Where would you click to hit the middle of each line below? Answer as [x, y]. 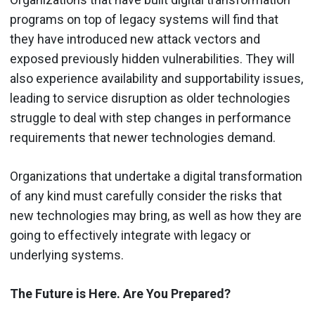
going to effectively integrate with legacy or [130, 235]
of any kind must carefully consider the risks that [146, 196]
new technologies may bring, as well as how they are [156, 216]
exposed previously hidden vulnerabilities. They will [152, 59]
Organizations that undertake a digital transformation [156, 176]
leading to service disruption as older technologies [150, 98]
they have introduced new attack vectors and [135, 39]
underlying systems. [67, 255]
